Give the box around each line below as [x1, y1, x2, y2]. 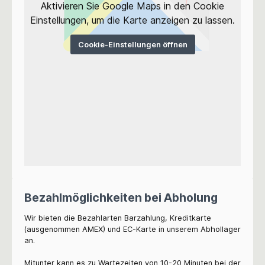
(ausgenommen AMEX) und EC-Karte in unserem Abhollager [24, 224, 241, 234]
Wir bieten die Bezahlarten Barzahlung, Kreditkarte [24, 213, 211, 222]
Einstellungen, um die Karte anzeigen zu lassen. [30, 14, 235, 26]
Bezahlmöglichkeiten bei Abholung [24, 190, 218, 205]
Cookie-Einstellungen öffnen [77, 40, 188, 49]
